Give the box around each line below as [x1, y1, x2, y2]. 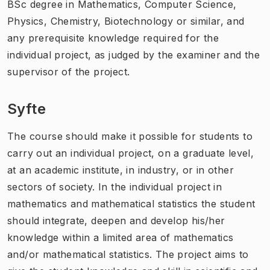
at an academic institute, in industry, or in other [7, 163, 234, 176]
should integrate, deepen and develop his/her [7, 214, 225, 227]
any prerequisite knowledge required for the [7, 31, 219, 44]
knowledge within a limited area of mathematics [7, 231, 234, 243]
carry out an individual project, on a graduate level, [7, 146, 254, 159]
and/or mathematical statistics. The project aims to [7, 248, 249, 260]
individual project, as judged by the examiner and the [7, 48, 260, 61]
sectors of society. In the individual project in [7, 180, 222, 193]
